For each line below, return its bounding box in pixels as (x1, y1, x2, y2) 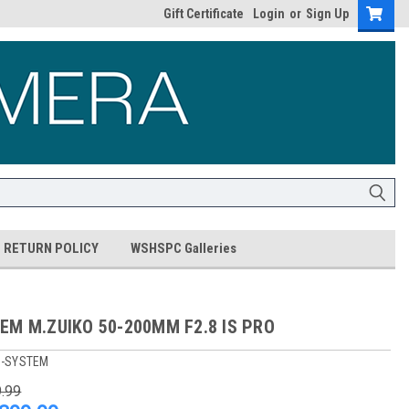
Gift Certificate (163, 6, 244, 21)
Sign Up (306, 6, 349, 21)
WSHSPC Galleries (131, 240, 236, 257)
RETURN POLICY (4, 240, 99, 257)
